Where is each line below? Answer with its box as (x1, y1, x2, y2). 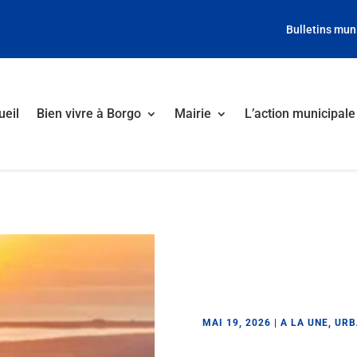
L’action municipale (244, 106, 355, 121)
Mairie (174, 106, 211, 121)
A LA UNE (280, 316, 328, 328)
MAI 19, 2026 (202, 316, 271, 328)
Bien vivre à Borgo (36, 106, 141, 121)
